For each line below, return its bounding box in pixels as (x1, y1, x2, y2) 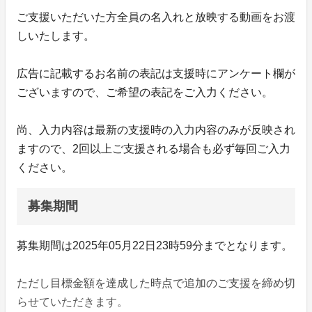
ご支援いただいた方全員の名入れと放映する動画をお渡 (17, 11, 295, 24)
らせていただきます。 (17, 296, 128, 309)
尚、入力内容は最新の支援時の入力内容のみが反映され (17, 124, 295, 136)
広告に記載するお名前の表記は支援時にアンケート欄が (17, 68, 295, 80)
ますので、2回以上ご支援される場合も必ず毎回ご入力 (17, 143, 290, 155)
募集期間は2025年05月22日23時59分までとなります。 (17, 240, 292, 252)
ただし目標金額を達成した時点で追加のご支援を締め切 (17, 277, 295, 290)
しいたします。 (17, 30, 95, 42)
